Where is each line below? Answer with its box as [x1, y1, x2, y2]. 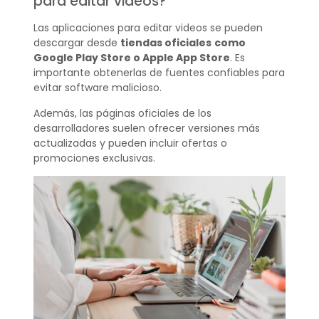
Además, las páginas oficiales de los [33, 105, 211, 120]
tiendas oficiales [120, 36, 211, 51]
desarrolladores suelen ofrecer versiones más [33, 120, 260, 135]
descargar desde [33, 36, 120, 51]
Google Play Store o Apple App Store [33, 51, 230, 66]
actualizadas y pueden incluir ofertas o [33, 135, 227, 150]
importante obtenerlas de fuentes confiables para [33, 66, 285, 80]
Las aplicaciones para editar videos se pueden [33, 21, 263, 36]
